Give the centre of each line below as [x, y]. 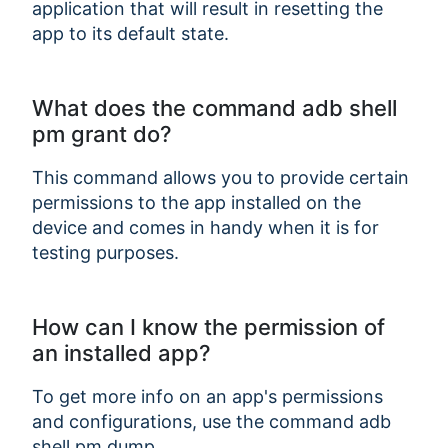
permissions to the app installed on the [196, 202]
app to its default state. [130, 33]
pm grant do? [102, 133]
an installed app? [121, 352]
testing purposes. [105, 252]
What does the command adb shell [214, 107]
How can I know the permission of [208, 326]
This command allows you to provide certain [220, 177]
